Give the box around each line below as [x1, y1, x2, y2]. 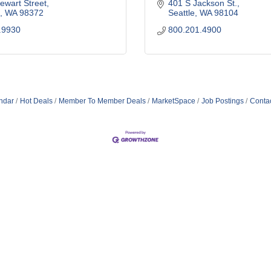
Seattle [168, 8, 195, 18]
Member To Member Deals [58, 97, 146, 105]
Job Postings [201, 97, 244, 105]
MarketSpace [151, 97, 195, 105]
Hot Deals [19, 97, 53, 105]
